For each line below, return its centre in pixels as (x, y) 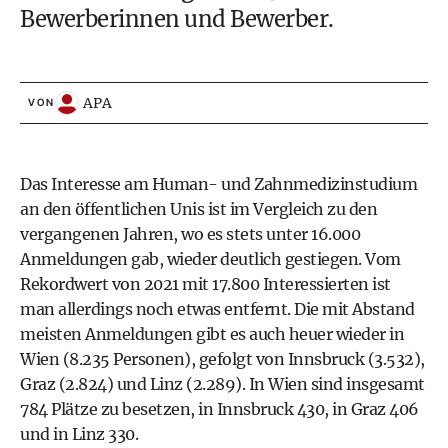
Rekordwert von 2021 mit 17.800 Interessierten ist (205, 284)
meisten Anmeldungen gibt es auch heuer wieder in (212, 334)
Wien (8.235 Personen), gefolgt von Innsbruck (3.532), (222, 359)
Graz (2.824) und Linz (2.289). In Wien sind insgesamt (222, 384)
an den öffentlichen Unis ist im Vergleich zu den (198, 209)
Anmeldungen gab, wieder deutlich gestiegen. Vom (210, 259)
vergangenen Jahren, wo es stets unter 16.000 (190, 234)
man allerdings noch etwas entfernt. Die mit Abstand (217, 309)
